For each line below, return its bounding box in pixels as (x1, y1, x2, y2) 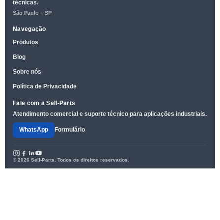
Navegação (13, 25, 46, 32)
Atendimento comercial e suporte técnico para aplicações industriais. (13, 110, 207, 117)
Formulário (55, 126, 85, 134)
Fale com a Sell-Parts (13, 99, 76, 107)
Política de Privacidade (13, 82, 77, 90)
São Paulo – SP (13, 9, 52, 16)
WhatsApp (19, 126, 48, 134)
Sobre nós (13, 68, 41, 75)
